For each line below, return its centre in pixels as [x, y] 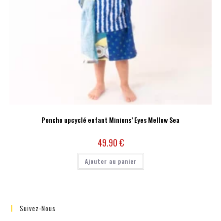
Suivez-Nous [38, 208]
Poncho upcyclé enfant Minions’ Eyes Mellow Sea [110, 119]
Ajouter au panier [110, 161]
